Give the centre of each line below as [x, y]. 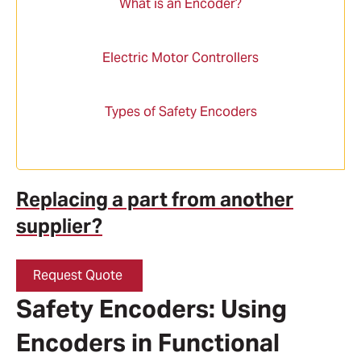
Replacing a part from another [155, 200]
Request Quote [79, 276]
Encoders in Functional [148, 343]
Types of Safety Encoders [180, 112]
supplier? [59, 226]
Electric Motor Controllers [180, 57]
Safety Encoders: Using [151, 309]
